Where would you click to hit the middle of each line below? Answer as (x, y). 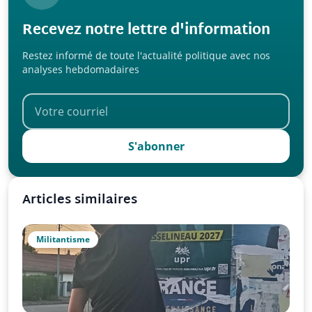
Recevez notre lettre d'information (146, 30)
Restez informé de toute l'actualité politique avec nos (146, 55)
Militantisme (63, 239)
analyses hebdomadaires (81, 69)
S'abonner (156, 146)
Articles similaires (80, 200)
